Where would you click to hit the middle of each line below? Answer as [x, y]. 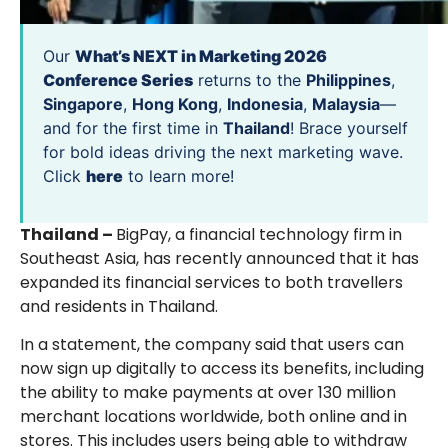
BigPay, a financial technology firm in [259, 234]
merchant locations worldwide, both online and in [213, 417]
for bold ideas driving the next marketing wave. [223, 152]
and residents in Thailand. [121, 306]
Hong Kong [175, 104]
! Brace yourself [349, 128]
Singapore [83, 104]
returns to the [249, 80]
